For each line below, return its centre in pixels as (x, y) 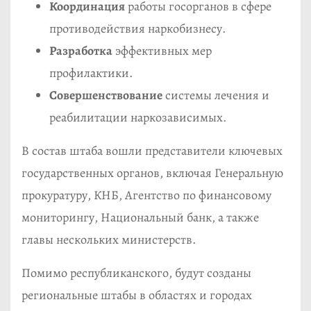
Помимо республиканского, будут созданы (136, 273)
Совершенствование (106, 95)
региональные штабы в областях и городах (137, 295)
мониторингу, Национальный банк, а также (140, 218)
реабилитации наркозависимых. (138, 118)
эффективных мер (162, 51)
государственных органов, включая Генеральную (152, 173)
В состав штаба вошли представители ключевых (152, 151)
